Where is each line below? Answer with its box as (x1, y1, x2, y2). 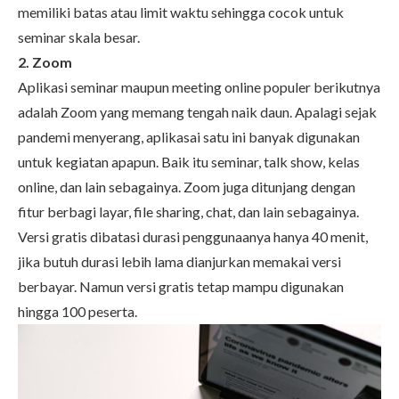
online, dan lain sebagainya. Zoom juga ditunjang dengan (18, 178, 355, 195)
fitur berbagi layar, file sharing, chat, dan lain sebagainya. (18, 203, 359, 220)
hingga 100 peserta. (18, 303, 137, 320)
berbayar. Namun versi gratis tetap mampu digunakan (18, 278, 344, 295)
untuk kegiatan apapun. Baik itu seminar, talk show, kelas (18, 153, 360, 170)
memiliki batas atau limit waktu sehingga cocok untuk (18, 4, 344, 20)
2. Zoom (18, 53, 72, 70)
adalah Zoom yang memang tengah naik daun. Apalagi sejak (18, 103, 377, 120)
